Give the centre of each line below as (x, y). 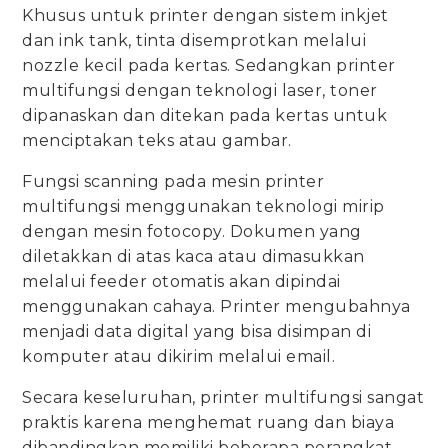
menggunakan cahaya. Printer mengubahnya (216, 306)
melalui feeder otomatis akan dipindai (181, 281)
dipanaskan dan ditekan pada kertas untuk (205, 115)
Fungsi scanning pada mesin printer (173, 181)
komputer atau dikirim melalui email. (179, 356)
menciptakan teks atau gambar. (157, 140)
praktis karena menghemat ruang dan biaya (208, 422)
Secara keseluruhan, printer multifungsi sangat (223, 397)
